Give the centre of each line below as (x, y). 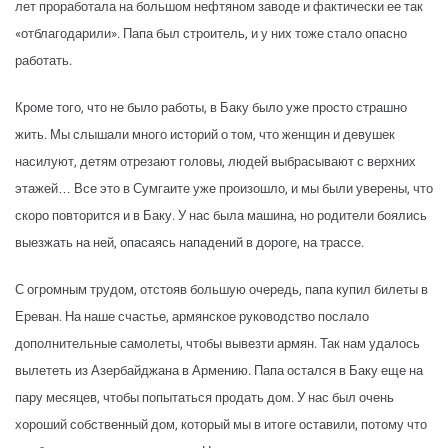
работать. (43, 61)
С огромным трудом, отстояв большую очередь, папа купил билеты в (221, 290)
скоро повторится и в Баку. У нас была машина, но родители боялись (221, 216)
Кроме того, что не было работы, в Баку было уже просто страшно (211, 108)
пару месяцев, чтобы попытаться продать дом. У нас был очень (204, 398)
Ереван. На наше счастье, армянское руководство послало (192, 317)
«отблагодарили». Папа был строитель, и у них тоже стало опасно (211, 34)
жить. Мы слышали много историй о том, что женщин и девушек (205, 135)
